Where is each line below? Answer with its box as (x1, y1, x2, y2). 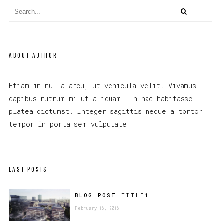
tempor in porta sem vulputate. (8, 119, 131, 129)
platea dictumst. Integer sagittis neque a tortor (8, 106, 203, 116)
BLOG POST (74, 192, 121, 199)
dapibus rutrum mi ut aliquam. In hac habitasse (8, 93, 193, 103)
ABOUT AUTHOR (8, 51, 58, 59)
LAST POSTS (8, 165, 48, 173)
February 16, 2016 (74, 205, 119, 211)
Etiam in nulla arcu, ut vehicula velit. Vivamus (8, 80, 196, 90)
